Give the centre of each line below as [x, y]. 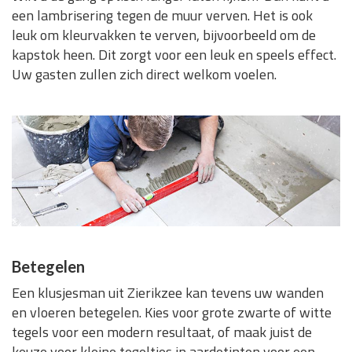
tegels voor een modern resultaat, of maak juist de [162, 332]
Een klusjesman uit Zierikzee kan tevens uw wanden [168, 293]
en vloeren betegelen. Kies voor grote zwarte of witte [172, 313]
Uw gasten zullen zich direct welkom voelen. [144, 75]
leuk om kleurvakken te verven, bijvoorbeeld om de [164, 35]
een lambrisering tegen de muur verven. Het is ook [162, 16]
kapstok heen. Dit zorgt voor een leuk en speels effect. [174, 55]
